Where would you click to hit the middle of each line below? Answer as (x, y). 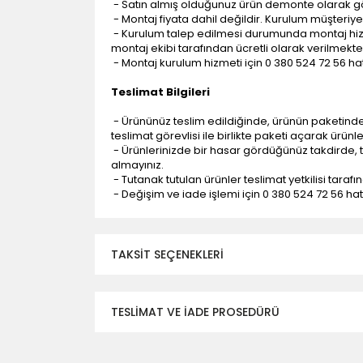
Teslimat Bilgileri (160, 92)
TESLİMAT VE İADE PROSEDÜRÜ (195, 312)
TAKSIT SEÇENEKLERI (167, 254)
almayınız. (137, 165)
